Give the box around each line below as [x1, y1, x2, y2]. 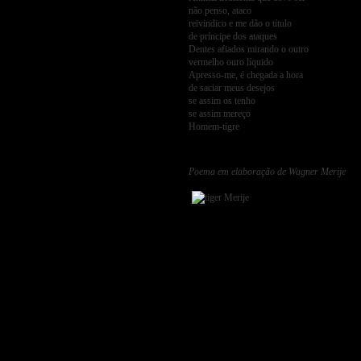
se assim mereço [189, 107, 251, 119]
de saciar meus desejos [189, 81, 275, 93]
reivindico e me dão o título [189, 17, 292, 29]
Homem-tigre [189, 120, 239, 132]
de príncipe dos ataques [189, 30, 277, 42]
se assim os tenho [189, 94, 255, 106]
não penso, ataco [189, 4, 251, 16]
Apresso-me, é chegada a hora [189, 68, 303, 81]
